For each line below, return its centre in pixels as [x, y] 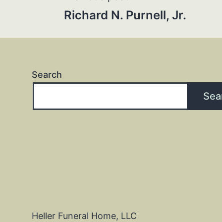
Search [47, 74]
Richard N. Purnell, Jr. [125, 15]
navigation [107, 33]
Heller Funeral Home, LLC [84, 216]
